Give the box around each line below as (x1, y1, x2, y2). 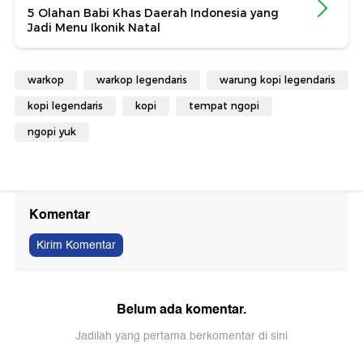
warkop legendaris (96, 73, 187, 86)
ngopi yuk (28, 125, 76, 138)
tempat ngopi (189, 99, 259, 112)
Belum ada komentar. (117, 297, 246, 320)
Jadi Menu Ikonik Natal (28, 19, 160, 35)
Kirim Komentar (36, 235, 116, 254)
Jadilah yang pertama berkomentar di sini (75, 326, 288, 345)
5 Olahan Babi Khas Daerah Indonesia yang (28, 5, 279, 20)
